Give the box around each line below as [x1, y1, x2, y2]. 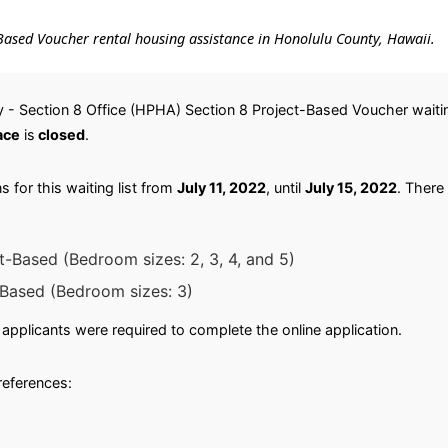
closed [37, 126, 85, 143]
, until [265, 179, 305, 196]
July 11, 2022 [176, 179, 266, 196]
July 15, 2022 [304, 179, 397, 196]
